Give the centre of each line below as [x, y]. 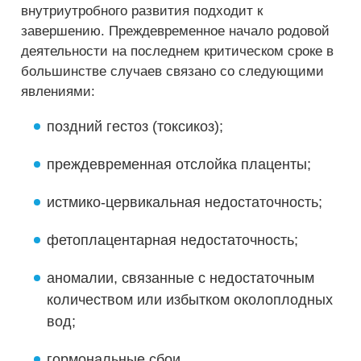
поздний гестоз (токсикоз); [135, 127]
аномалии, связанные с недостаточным [180, 278]
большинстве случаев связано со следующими [172, 71]
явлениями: [58, 91]
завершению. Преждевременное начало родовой [175, 31]
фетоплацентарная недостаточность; [172, 240]
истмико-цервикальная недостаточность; [185, 202]
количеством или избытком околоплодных [190, 300]
